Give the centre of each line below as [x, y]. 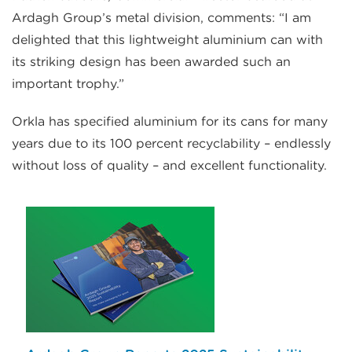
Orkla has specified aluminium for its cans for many [170, 122]
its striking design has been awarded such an [151, 62]
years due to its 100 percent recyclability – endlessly [171, 144]
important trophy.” [68, 84]
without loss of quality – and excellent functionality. [169, 166]
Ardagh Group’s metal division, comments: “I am [161, 18]
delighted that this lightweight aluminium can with [167, 40]
